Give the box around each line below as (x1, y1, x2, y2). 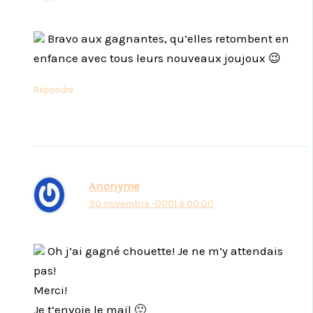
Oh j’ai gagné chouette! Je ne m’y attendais (45, 244, 283, 259)
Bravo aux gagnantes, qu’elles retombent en (45, 31, 289, 46)
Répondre (34, 85, 73, 96)
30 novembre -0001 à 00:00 (89, 197, 214, 210)
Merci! (34, 283, 67, 298)
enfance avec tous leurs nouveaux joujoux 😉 (34, 51, 281, 66)
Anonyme (89, 179, 140, 193)
